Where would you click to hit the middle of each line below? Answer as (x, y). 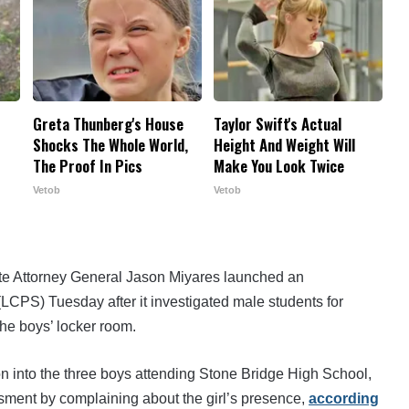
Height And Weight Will (284, 144)
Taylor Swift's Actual (277, 123)
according (344, 398)
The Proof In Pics (87, 165)
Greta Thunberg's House (108, 123)
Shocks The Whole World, (110, 144)
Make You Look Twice (278, 165)
